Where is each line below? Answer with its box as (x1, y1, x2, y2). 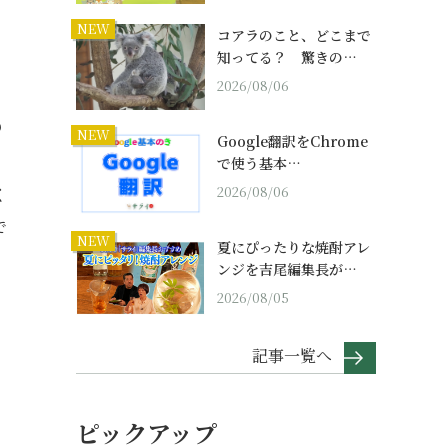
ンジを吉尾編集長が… (217, 259, 357, 280)
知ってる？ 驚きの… (217, 47, 357, 68)
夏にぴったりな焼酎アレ (217, 237, 370, 258)
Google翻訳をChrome (217, 131, 368, 152)
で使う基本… (217, 153, 301, 174)
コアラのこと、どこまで (217, 25, 371, 46)
